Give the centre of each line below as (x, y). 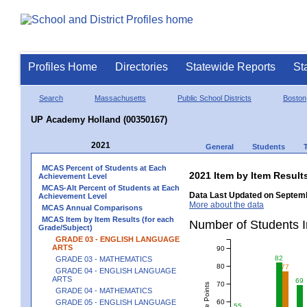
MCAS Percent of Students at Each (104, 168)
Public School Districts (214, 98)
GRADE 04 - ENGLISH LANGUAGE (116, 270)
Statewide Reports (231, 67)
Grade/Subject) (65, 227)
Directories (142, 67)
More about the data (226, 205)
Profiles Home (63, 67)
